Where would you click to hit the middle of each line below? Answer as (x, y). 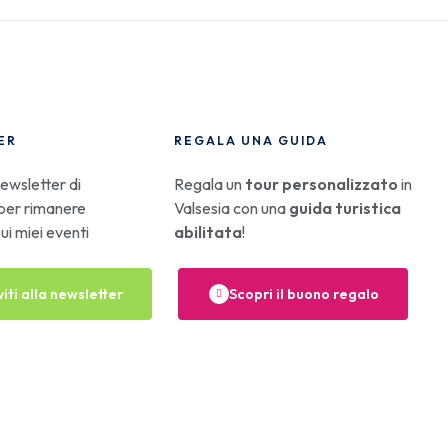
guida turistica (344, 208)
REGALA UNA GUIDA (250, 140)
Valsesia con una (231, 208)
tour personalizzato (321, 184)
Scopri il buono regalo (304, 294)
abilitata (207, 232)
